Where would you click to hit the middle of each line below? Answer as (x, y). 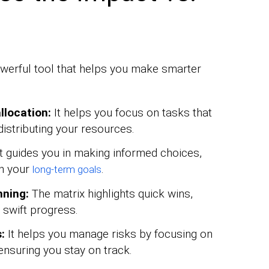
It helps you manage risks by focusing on (108, 234)
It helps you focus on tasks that (131, 112)
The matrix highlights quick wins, (110, 193)
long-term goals (67, 169)
